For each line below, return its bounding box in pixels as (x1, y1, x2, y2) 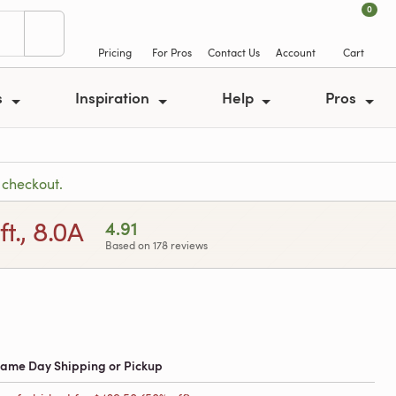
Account (276, 45, 316, 59)
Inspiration (75, 87, 154, 108)
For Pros (152, 45, 192, 59)
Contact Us (208, 45, 260, 59)
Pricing (97, 45, 132, 59)
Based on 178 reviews (104, 238, 208, 253)
